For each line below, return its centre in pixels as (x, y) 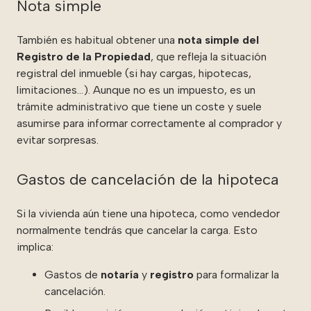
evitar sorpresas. (58, 140)
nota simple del (218, 40)
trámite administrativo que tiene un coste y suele (139, 106)
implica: (35, 246)
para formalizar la (238, 274)
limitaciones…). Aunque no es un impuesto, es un (136, 90)
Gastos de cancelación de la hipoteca (148, 179)
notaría (120, 274)
